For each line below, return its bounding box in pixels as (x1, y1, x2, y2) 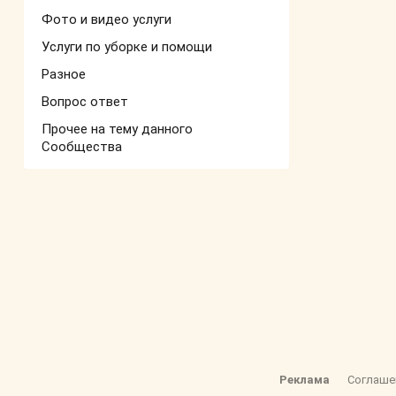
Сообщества (42, 139, 122, 155)
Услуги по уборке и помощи (42, 39, 212, 55)
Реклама (279, 373, 330, 387)
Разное (42, 66, 86, 82)
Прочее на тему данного (42, 121, 193, 137)
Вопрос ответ (42, 94, 128, 110)
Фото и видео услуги (42, 11, 171, 27)
